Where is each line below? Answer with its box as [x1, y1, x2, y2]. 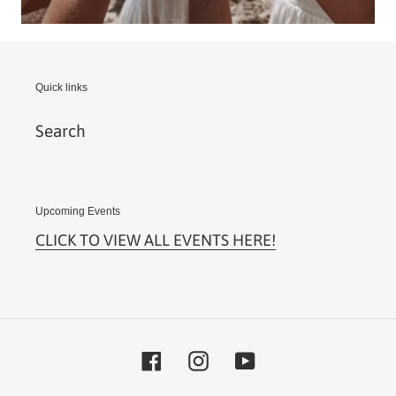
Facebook [160, 348, 232, 369]
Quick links [35, 81, 88, 95]
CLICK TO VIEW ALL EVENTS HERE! [35, 231, 276, 250]
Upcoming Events [35, 204, 120, 217]
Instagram [207, 348, 282, 369]
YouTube [254, 348, 318, 369]
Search [35, 120, 86, 141]
